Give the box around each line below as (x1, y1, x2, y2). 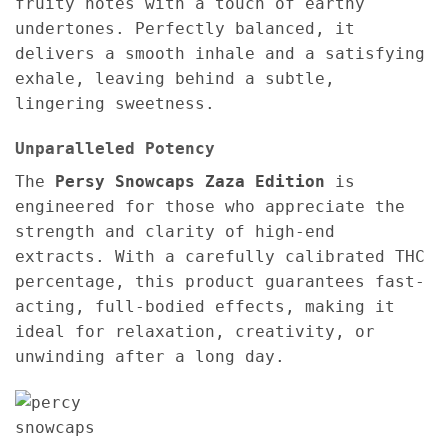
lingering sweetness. (15, 93, 215, 113)
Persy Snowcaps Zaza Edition (55, 172, 325, 192)
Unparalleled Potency (15, 139, 215, 159)
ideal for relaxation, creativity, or (15, 322, 375, 342)
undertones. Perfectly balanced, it (15, 18, 355, 38)
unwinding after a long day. (15, 347, 285, 367)
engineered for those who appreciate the (15, 197, 405, 217)
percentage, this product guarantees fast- (15, 272, 425, 292)
